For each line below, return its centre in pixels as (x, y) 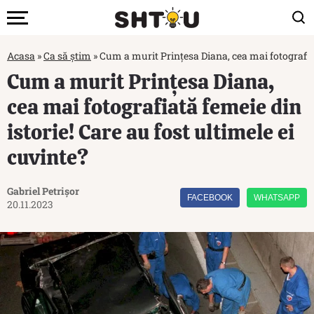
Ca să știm (67, 56)
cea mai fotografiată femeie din (154, 107)
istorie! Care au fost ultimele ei (151, 132)
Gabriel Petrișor (43, 191)
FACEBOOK (210, 198)
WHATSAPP (277, 198)
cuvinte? (48, 157)
